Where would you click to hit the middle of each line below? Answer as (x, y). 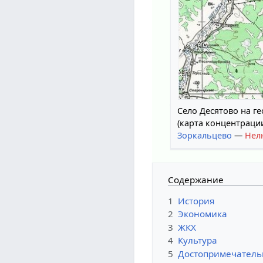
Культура (198, 240)
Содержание (196, 180)
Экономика (203, 214)
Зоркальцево (205, 135)
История (196, 200)
